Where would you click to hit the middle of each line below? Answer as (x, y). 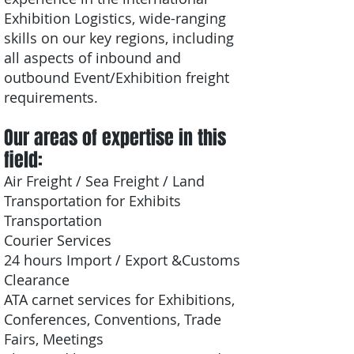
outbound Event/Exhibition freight (117, 77)
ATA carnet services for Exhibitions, (119, 299)
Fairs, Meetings (54, 339)
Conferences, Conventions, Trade (113, 319)
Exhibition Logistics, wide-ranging (115, 18)
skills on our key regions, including (119, 38)
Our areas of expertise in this (115, 138)
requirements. (51, 97)
